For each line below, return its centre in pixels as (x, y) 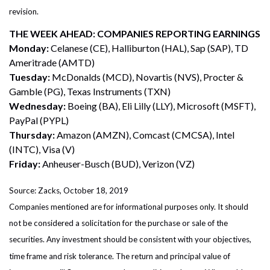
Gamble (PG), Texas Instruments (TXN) (90, 91)
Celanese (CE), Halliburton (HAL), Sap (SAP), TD (149, 48)
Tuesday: (30, 77)
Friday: (25, 163)
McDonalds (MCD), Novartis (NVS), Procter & (148, 77)
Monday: (30, 48)
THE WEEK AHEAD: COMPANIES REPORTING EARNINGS (135, 33)
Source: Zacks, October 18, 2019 (69, 190)
